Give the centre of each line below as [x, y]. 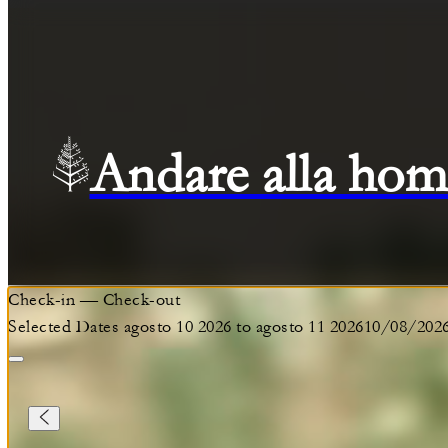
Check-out [141, 300]
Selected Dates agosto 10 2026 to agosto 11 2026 [186, 327]
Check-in [41, 300]
